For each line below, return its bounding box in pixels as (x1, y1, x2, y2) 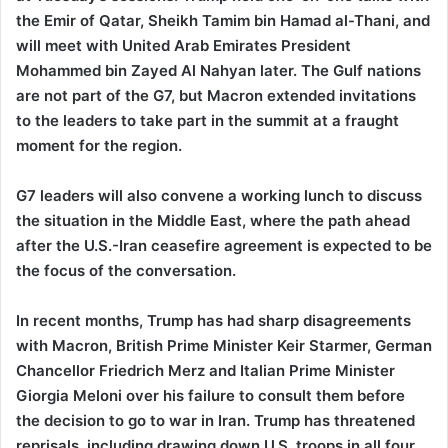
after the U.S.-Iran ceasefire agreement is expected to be (16, 236, 432, 255)
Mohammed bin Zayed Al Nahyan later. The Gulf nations (16, 61, 421, 80)
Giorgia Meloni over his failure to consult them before (16, 386, 405, 405)
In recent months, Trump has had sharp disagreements (16, 311, 411, 330)
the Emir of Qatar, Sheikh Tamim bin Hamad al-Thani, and (16, 11, 430, 30)
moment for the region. (16, 136, 182, 155)
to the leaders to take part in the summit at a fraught (16, 111, 399, 130)
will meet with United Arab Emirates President (16, 36, 351, 55)
